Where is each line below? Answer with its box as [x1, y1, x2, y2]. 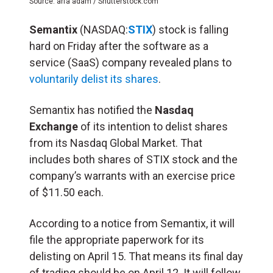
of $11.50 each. [29, 185, 104, 199]
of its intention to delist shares [78, 119, 228, 133]
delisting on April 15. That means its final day [29, 249, 243, 263]
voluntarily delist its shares [29, 72, 158, 85]
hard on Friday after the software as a [29, 39, 208, 52]
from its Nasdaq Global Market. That [29, 136, 202, 149]
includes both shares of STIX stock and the [29, 152, 238, 166]
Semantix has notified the [29, 103, 155, 116]
